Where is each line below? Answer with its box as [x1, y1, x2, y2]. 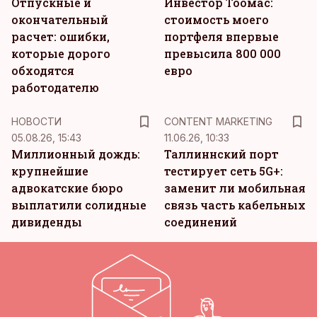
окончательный [11, 12, 108, 27]
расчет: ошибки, [11, 29, 110, 44]
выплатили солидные [11, 197, 146, 212]
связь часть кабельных [164, 197, 306, 212]
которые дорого [11, 46, 110, 61]
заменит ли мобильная [164, 180, 306, 195]
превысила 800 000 [164, 46, 281, 61]
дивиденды [11, 214, 82, 229]
